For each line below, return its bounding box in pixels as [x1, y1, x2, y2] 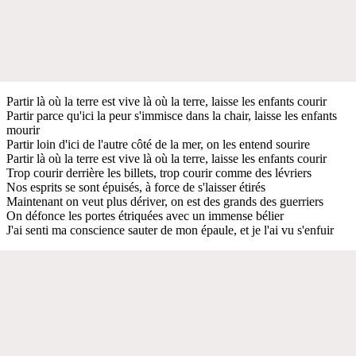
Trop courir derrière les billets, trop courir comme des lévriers [6, 165, 311, 180]
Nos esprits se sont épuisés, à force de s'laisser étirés [6, 180, 265, 194]
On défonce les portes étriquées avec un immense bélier [6, 208, 284, 222]
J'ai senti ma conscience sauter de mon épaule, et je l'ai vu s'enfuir [6, 222, 334, 237]
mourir [6, 122, 40, 137]
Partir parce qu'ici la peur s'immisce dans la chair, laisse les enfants [6, 108, 337, 122]
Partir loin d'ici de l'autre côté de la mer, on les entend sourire [6, 137, 310, 151]
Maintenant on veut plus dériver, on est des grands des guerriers [6, 194, 323, 208]
